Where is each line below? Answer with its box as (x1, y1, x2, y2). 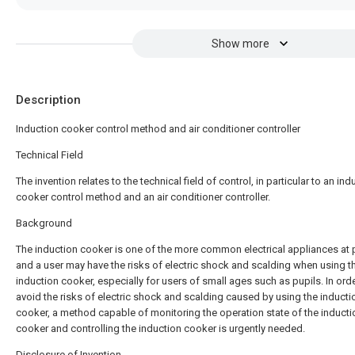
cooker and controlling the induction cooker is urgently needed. (16, 322, 305, 334)
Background (16, 216, 72, 229)
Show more (211, 36, 269, 50)
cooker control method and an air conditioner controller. (16, 190, 270, 203)
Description (16, 92, 81, 107)
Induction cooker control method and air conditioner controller (16, 122, 300, 135)
